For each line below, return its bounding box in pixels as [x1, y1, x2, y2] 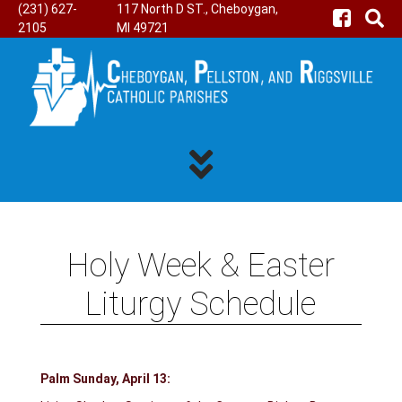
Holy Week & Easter [66, 246, 335, 284]
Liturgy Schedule [85, 284, 317, 323]
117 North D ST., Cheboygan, [116, 2, 278, 16]
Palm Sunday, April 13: [39, 371, 170, 386]
